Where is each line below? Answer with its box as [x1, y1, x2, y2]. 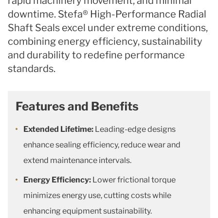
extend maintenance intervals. [23, 156, 131, 165]
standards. [8, 63, 57, 74]
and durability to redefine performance [8, 49, 185, 61]
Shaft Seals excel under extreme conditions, [8, 22, 208, 34]
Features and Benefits [16, 99, 139, 113]
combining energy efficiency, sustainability [8, 36, 202, 47]
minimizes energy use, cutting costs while [23, 191, 171, 200]
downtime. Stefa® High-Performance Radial [8, 8, 206, 20]
